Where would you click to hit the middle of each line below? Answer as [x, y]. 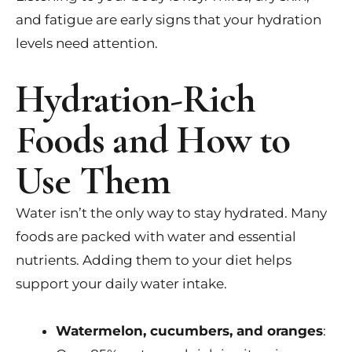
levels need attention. [87, 44]
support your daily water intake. [121, 284]
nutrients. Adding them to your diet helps [154, 260]
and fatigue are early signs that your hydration [169, 20]
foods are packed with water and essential [156, 237]
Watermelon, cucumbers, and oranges [189, 330]
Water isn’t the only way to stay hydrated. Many [171, 213]
